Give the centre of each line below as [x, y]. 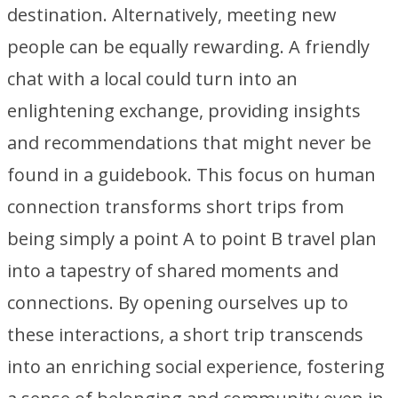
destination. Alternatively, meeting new [172, 15]
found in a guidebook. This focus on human [191, 175]
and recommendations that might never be [189, 143]
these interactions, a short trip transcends [185, 334]
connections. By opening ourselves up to [178, 302]
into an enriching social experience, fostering [196, 366]
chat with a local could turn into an [152, 79]
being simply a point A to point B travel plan [192, 239]
